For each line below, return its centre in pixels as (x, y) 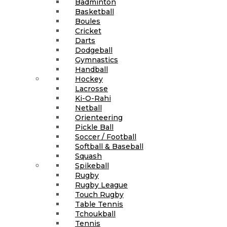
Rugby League (101, 185)
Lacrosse (91, 88)
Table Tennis (99, 204)
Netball (88, 108)
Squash (88, 156)
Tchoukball (95, 214)
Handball (91, 69)
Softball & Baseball (109, 146)
